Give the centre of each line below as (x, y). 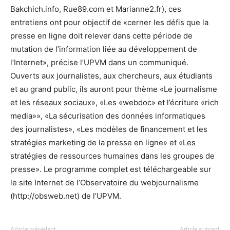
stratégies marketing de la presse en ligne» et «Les (103, 142)
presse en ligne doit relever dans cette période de (101, 36)
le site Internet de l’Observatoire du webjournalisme (104, 183)
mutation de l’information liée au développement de (104, 49)
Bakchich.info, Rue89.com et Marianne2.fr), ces (96, 9)
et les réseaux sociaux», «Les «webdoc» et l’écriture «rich (114, 102)
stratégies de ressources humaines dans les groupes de (112, 156)
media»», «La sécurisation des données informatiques (108, 116)
